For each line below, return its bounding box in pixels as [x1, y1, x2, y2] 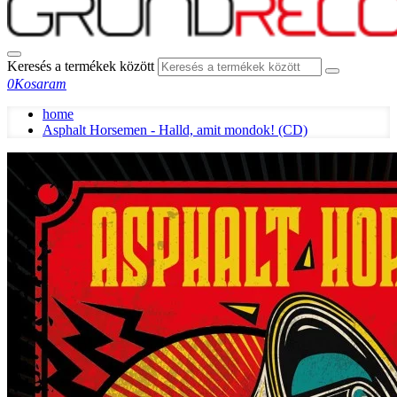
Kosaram [14, 76, 66, 91]
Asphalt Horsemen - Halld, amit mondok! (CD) [43, 122, 307, 137]
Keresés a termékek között [7, 58, 154, 74]
